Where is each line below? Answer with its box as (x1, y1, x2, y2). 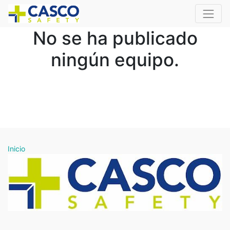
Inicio (8, 144, 25, 154)
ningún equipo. (51, 49, 179, 70)
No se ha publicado (32, 27, 198, 49)
